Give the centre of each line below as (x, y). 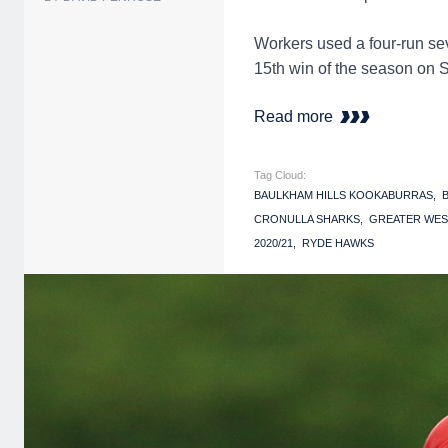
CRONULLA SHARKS (307, 218)
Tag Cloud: (280, 174)
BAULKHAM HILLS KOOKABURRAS (343, 194)
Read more (295, 116)
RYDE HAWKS (338, 242)
